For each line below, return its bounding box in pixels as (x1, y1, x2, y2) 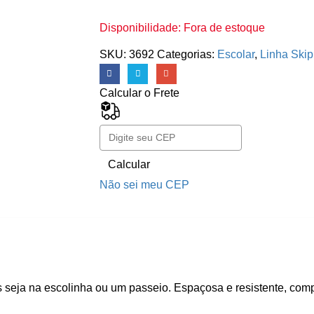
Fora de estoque (183, 22, 265, 34)
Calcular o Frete (99, 86, 179, 99)
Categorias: (156, 48, 217, 61)
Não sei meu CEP (99, 178, 189, 191)
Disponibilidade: (99, 22, 184, 34)
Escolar (217, 48, 254, 61)
